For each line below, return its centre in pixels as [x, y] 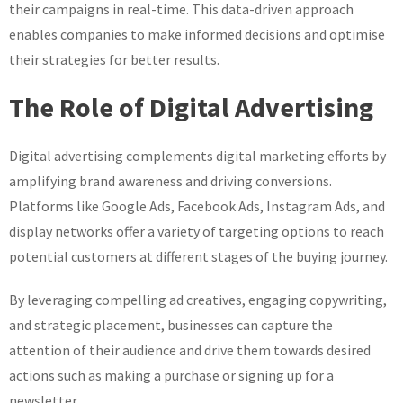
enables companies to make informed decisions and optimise [197, 35]
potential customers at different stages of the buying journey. [198, 257]
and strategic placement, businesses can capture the [171, 325]
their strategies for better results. [114, 60]
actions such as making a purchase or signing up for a [171, 376]
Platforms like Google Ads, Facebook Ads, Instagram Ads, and [197, 206]
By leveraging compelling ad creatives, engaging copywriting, [198, 300]
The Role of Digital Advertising [191, 107]
